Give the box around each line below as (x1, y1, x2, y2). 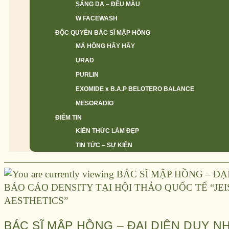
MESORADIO (76, 100, 113, 107)
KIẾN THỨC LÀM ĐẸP (76, 127, 139, 134)
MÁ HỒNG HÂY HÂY (76, 42, 135, 50)
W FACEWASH (76, 15, 118, 22)
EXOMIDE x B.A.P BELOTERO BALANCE (76, 85, 194, 93)
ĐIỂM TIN (55, 114, 82, 121)
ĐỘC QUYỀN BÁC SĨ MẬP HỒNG (55, 29, 150, 36)
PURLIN (76, 71, 99, 78)
